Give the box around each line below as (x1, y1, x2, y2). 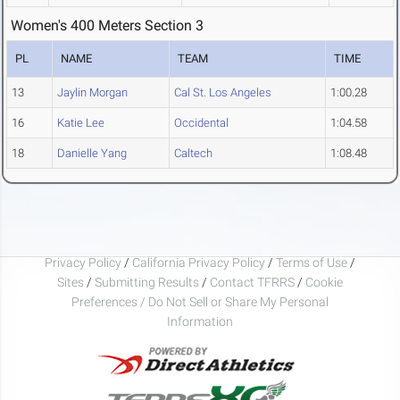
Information (167, 313, 233, 329)
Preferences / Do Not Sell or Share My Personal (71, 294, 329, 309)
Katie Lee (57, 116, 104, 130)
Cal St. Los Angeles (174, 86, 271, 100)
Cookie (305, 274, 343, 289)
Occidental (174, 116, 229, 130)
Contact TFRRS (210, 274, 297, 289)
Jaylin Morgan (57, 86, 128, 100)
